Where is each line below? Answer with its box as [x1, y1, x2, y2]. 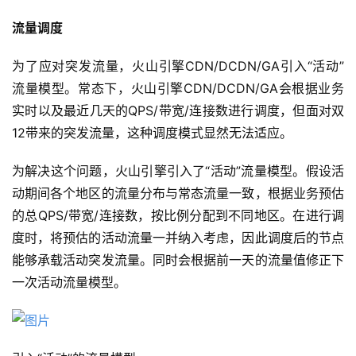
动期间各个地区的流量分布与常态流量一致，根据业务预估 [12, 184, 344, 201]
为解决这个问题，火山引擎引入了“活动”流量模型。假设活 [12, 162, 344, 179]
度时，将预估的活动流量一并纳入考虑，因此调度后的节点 [12, 229, 344, 246]
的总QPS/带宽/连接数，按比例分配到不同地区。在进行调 [12, 207, 344, 223]
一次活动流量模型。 [12, 273, 126, 290]
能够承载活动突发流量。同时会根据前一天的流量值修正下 [12, 251, 344, 268]
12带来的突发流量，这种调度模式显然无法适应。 [12, 124, 292, 141]
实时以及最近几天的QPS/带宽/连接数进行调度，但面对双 [12, 102, 344, 118]
